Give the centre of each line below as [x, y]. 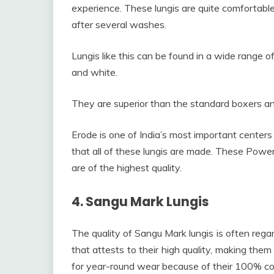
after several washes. [119, 25]
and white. [94, 72]
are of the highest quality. [127, 168]
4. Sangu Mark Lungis [140, 202]
